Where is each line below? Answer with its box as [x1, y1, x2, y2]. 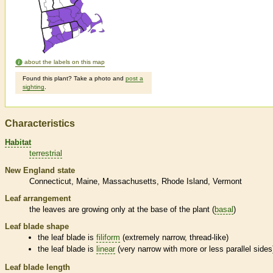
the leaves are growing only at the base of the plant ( [29, 204, 214, 214]
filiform [96, 232, 121, 242]
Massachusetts [102, 176, 157, 186]
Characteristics [5, 118, 75, 129]
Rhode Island [161, 176, 208, 186]
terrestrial [29, 148, 62, 158]
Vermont [213, 176, 242, 186]
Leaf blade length [5, 262, 70, 272]
